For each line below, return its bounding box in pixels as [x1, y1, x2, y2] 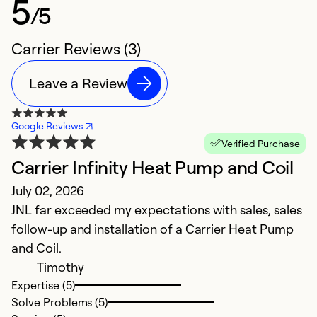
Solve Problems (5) [11, 294, 109, 309]
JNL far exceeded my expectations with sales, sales [11, 201, 302, 217]
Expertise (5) [11, 277, 76, 292]
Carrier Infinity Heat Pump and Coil [11, 155, 294, 178]
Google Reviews [11, 119, 83, 132]
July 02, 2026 [11, 182, 85, 198]
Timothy [37, 258, 84, 275]
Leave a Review [29, 74, 128, 92]
